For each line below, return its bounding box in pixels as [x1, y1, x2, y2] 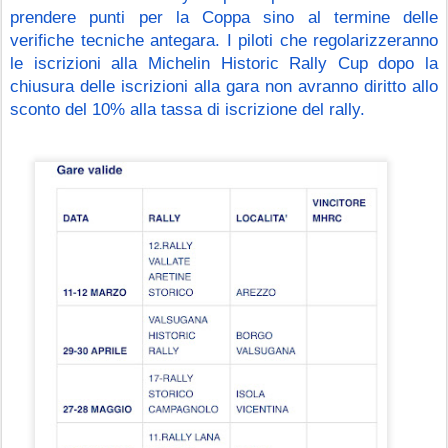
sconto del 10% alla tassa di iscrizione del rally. [10, 98, 365, 119]
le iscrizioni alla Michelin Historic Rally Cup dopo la [10, 52, 438, 73]
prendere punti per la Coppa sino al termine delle [10, 6, 438, 27]
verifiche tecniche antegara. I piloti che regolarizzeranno [10, 29, 438, 50]
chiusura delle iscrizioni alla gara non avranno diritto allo [10, 75, 438, 96]
